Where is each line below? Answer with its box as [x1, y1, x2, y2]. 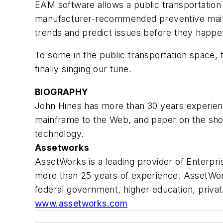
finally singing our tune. [35, 64, 131, 75]
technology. [35, 128, 84, 139]
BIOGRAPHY [35, 86, 89, 97]
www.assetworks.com [35, 198, 128, 209]
